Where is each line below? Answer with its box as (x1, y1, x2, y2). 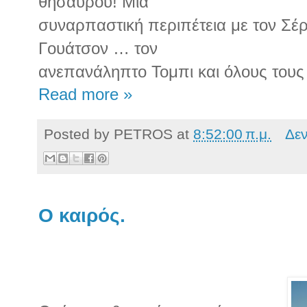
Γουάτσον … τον (38, 39, 158, 58)
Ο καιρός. (38, 204, 125, 226)
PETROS (114, 126, 173, 143)
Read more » (38, 86, 132, 104)
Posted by (44, 126, 114, 143)
